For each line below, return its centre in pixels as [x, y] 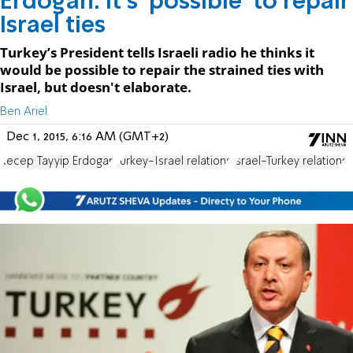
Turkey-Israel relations [173, 161]
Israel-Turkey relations [290, 161]
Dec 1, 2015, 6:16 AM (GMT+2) [87, 137]
